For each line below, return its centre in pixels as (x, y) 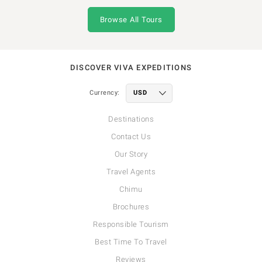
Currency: (105, 93)
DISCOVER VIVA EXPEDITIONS (131, 67)
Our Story (131, 154)
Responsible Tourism (131, 224)
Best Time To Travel (131, 242)
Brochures (131, 206)
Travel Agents (131, 171)
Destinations (131, 119)
